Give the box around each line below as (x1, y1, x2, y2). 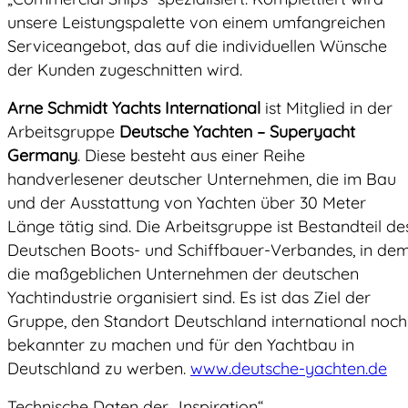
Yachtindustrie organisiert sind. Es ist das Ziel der (7, 287, 371, 309)
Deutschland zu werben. (7, 358, 190, 380)
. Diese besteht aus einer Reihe (77, 145, 305, 167)
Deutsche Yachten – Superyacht (119, 121, 355, 143)
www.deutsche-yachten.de (190, 358, 387, 380)
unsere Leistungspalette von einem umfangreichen (7, 12, 385, 34)
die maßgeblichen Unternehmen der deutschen (7, 263, 359, 285)
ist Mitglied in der (260, 97, 393, 119)
